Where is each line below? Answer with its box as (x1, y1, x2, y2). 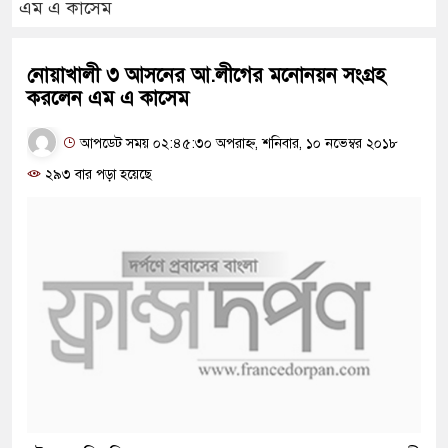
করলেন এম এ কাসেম (27, 86, 189, 111)
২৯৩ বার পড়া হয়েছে (41, 166, 152, 183)
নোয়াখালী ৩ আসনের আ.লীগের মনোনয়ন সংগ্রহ (27, 63, 385, 88)
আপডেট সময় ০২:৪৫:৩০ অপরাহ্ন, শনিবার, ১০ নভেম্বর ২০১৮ (76, 134, 398, 152)
